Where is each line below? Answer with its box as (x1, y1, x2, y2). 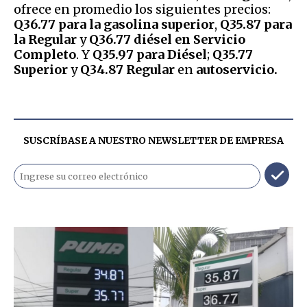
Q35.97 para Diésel (90, 46, 207, 62)
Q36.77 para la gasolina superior (14, 16, 214, 32)
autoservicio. (196, 61, 278, 77)
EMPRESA (235, 134, 284, 147)
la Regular (14, 31, 77, 47)
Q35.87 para (217, 16, 292, 32)
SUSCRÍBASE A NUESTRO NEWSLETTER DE (23, 134, 235, 147)
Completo (14, 46, 76, 62)
